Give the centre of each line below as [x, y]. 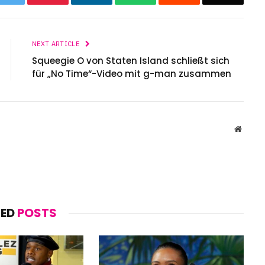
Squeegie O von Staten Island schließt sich [131, 61]
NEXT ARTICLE [57, 44]
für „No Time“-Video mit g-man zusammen [132, 74]
